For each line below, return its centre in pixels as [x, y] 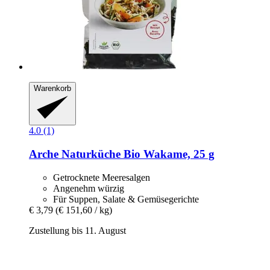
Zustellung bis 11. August [77, 230]
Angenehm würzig [89, 188]
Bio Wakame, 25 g [168, 154]
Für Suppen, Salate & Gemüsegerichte [126, 199]
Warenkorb [52, 88]
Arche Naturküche [75, 154]
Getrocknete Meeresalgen [102, 177]
